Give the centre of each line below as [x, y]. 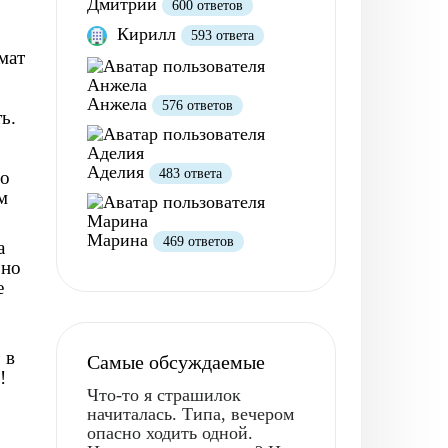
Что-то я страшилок [164, 394]
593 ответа [222, 35]
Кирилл [146, 34]
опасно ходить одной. [170, 432]
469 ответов [198, 241]
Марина [120, 239]
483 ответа [190, 173]
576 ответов [197, 105]
